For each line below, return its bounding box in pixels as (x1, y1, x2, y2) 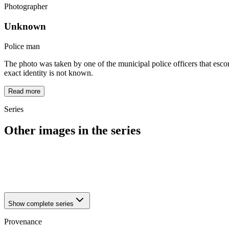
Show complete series (8, 200, 74, 208)
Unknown (4, 20, 46, 32)
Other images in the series (4, 124, 141, 138)
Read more (8, 87, 40, 95)
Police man (4, 41, 40, 51)
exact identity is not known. (4, 68, 93, 77)
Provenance (4, 217, 42, 226)
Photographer (4, 2, 48, 11)
